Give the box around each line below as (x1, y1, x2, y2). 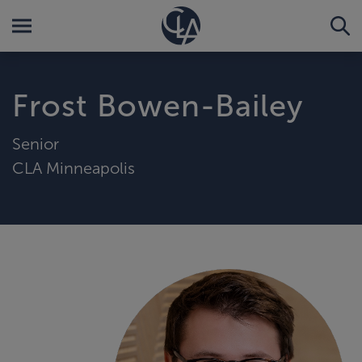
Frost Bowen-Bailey (12, 89, 303, 123)
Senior (12, 134, 59, 153)
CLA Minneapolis (12, 158, 135, 177)
